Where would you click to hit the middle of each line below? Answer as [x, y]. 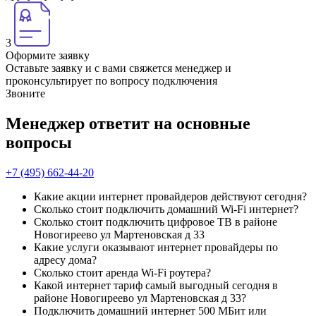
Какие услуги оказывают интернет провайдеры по [156, 247]
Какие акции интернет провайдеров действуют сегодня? [170, 196]
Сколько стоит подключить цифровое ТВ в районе [156, 221]
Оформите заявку [48, 55]
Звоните [25, 93]
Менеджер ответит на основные [128, 123]
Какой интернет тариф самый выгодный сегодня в [156, 285]
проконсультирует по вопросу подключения [111, 81]
